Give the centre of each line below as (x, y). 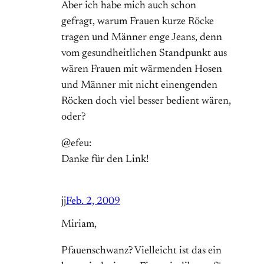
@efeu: (76, 144)
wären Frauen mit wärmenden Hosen (142, 70)
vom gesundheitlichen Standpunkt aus (144, 54)
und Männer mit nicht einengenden (139, 86)
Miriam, (79, 225)
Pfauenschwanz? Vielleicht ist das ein (141, 251)
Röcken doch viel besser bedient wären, (146, 102)
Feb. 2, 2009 (93, 202)
